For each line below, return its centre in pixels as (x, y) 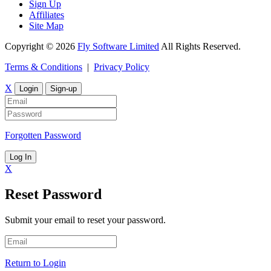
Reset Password (53, 194)
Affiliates (47, 15)
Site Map (46, 26)
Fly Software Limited (118, 47)
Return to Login (35, 263)
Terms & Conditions (44, 67)
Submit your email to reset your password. (85, 220)
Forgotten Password (43, 135)
